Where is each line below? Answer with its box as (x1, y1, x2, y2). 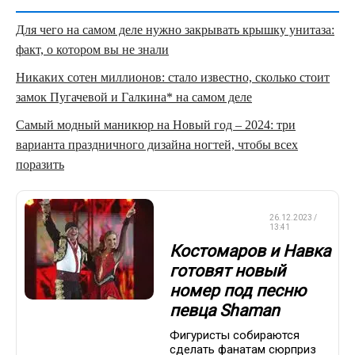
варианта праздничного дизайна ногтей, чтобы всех (16, 137, 298, 151)
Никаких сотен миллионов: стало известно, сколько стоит (16, 70, 330, 84)
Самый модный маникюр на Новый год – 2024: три (16, 117, 296, 132)
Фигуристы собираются (170, 327, 300, 342)
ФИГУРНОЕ (175, 212, 218, 222)
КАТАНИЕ (175, 222, 212, 231)
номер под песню (170, 281, 306, 301)
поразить (16, 157, 64, 171)
